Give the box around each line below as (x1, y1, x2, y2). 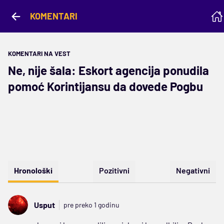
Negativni (176, 165, 210, 175)
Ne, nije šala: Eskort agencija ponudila (8, 63, 209, 77)
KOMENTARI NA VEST (8, 49, 70, 57)
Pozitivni (99, 165, 129, 175)
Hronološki (14, 165, 52, 175)
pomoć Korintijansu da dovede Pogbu (8, 79, 203, 93)
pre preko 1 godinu (63, 200, 119, 209)
